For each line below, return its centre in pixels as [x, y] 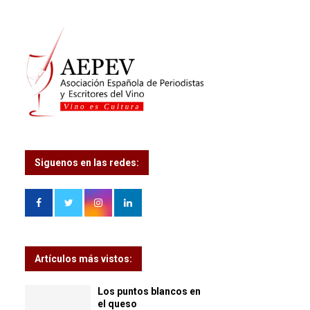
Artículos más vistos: [83, 258]
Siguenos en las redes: [87, 162]
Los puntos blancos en [149, 291]
